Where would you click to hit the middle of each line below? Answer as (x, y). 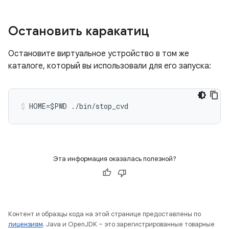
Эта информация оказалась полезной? (114, 159)
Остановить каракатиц (79, 31)
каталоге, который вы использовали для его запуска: (110, 66)
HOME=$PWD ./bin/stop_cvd (79, 106)
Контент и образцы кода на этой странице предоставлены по (105, 214)
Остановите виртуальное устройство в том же (99, 54)
